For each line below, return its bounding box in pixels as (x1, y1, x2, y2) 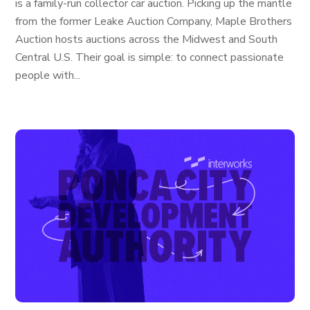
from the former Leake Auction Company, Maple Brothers (15, 14, 293, 29)
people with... (15, 68, 81, 83)
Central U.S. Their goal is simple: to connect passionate (15, 50, 284, 65)
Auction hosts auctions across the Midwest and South (15, 32, 278, 47)
